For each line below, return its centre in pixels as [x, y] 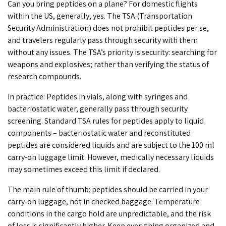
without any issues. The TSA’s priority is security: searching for [112, 52]
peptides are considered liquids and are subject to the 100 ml [111, 145]
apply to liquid [178, 121]
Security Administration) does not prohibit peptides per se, [108, 28]
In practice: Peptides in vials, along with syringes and [98, 97]
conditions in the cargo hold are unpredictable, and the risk [109, 214]
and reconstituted [159, 133]
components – [33, 133]
